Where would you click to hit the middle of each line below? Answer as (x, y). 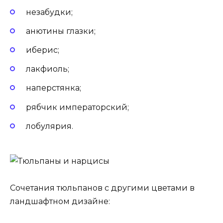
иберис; (43, 50)
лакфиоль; (48, 69)
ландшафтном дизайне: (60, 202)
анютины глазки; (61, 31)
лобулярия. (50, 126)
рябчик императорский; (77, 107)
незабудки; (49, 12)
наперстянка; (54, 88)
